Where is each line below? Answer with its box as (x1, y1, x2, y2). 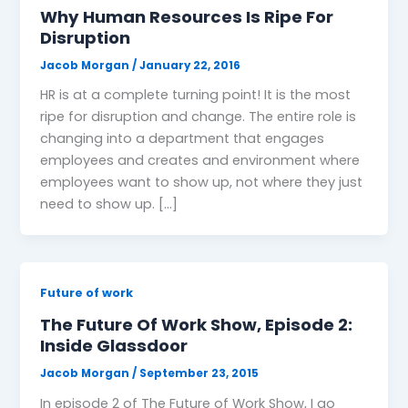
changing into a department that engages (40, 129, 325, 148)
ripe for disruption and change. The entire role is (40, 107, 357, 127)
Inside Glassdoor (40, 334, 189, 358)
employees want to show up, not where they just (40, 173, 363, 192)
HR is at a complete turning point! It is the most (40, 86, 352, 105)
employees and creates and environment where (40, 151, 361, 170)
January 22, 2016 (139, 57, 241, 73)
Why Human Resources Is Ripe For (40, 5, 334, 28)
